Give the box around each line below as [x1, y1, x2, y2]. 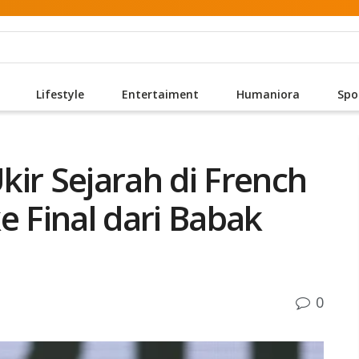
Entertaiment [121, 87, 199, 102]
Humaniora [236, 87, 300, 102]
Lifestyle [35, 87, 84, 102]
